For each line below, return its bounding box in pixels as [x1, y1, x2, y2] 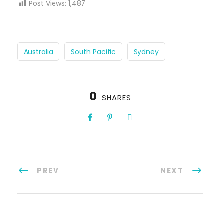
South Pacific [71, 46, 116, 56]
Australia [24, 46, 53, 56]
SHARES [101, 92, 131, 103]
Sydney [134, 46, 159, 56]
